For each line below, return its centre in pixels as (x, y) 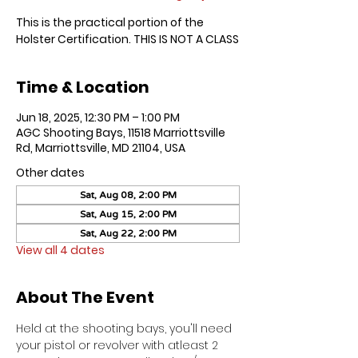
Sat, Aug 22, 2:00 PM (128, 233)
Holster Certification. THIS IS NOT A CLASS (127, 39)
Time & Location (83, 87)
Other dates (50, 172)
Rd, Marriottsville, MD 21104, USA (101, 147)
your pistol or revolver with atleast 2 (119, 345)
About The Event (85, 297)
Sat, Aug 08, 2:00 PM (128, 195)
